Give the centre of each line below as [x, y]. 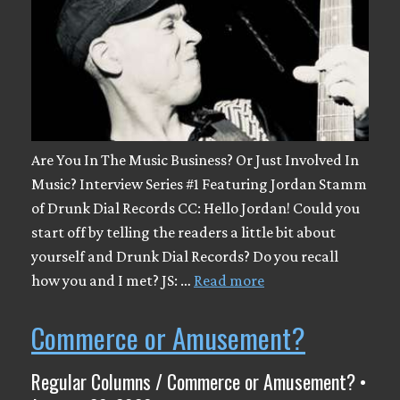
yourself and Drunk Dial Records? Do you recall [185, 256]
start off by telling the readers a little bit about [183, 232]
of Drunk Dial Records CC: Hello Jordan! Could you [196, 208]
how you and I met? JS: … [112, 280]
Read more [229, 280]
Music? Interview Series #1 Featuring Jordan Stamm [199, 183]
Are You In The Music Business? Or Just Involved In [195, 159]
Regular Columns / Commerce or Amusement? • [199, 381]
